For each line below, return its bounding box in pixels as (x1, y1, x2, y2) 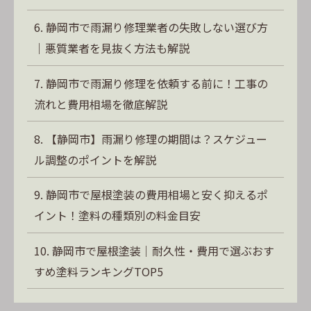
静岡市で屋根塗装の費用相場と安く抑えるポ (46, 186, 269, 203)
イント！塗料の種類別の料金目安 (34, 207, 201, 224)
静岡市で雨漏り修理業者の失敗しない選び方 (46, 19, 269, 36)
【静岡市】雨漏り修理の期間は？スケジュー (46, 131, 268, 147)
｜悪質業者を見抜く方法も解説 (34, 40, 190, 57)
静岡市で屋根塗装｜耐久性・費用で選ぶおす (52, 242, 275, 259)
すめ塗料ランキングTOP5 (34, 262, 164, 280)
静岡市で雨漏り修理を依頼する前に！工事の (46, 74, 269, 92)
